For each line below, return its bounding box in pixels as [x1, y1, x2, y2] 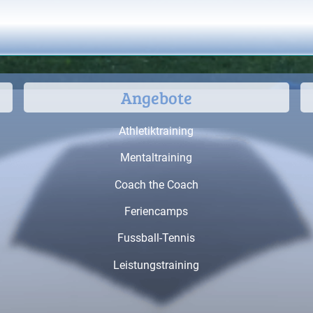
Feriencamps [124, 204, 189, 218]
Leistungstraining [113, 258, 200, 272]
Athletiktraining [119, 124, 194, 138]
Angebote [120, 85, 192, 109]
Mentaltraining [120, 151, 193, 165]
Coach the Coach [114, 177, 198, 191]
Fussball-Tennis [117, 231, 196, 245]
